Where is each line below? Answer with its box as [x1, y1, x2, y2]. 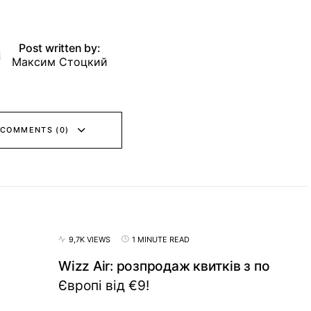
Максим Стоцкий [12, 54, 108, 69]
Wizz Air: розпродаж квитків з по [58, 257, 270, 274]
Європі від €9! [58, 276, 149, 294]
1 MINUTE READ [132, 234, 190, 244]
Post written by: [19, 40, 101, 55]
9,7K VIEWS [69, 234, 110, 244]
